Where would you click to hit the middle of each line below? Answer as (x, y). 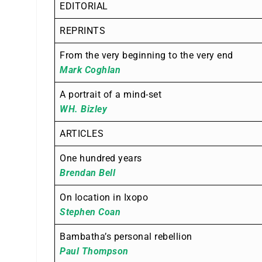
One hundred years (101, 158)
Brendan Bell (87, 173)
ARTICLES (82, 133)
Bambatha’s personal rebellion (126, 236)
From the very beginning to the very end (146, 55)
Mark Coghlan (90, 70)
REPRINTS (82, 30)
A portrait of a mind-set (111, 94)
